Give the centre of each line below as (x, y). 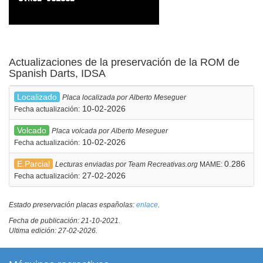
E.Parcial (33, 163)
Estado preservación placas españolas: (73, 205)
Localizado (37, 97)
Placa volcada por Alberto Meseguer (110, 131)
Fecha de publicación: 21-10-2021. (65, 220)
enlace (147, 205)
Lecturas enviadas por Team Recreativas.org (127, 164)
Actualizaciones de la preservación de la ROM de (124, 62)
